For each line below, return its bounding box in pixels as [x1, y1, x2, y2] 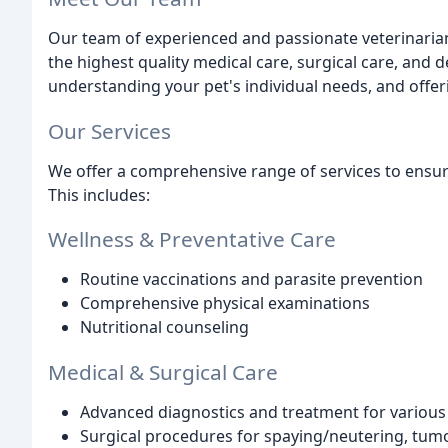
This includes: [48, 183, 150, 206]
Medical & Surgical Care [48, 358, 278, 387]
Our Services [48, 116, 171, 145]
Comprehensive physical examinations [80, 292, 370, 315]
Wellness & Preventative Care [48, 225, 336, 254]
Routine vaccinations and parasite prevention [80, 268, 423, 291]
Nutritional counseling [80, 316, 249, 339]
